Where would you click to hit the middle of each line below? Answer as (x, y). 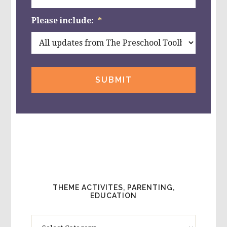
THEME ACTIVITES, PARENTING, (113, 188)
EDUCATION (113, 196)
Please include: (63, 20)
